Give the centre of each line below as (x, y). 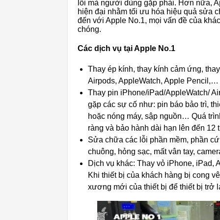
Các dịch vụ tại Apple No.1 (126, 48)
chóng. (89, 29)
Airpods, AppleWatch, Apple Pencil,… (153, 81)
